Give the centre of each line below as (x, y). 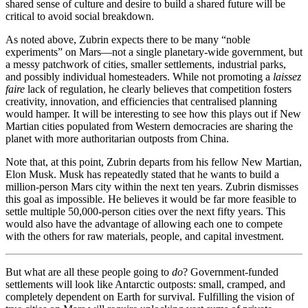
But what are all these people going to (89, 272)
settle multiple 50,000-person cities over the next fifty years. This (145, 212)
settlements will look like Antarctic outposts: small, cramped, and (145, 285)
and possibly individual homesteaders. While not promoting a (138, 77)
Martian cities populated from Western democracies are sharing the (149, 126)
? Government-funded (231, 272)
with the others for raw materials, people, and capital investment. (145, 236)
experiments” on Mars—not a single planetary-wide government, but (154, 52)
